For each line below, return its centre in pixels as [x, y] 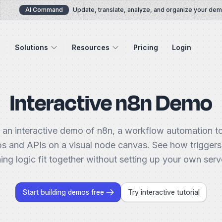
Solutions [32, 47]
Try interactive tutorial [164, 192]
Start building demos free [63, 192]
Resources [91, 47]
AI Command [33, 10]
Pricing [146, 47]
